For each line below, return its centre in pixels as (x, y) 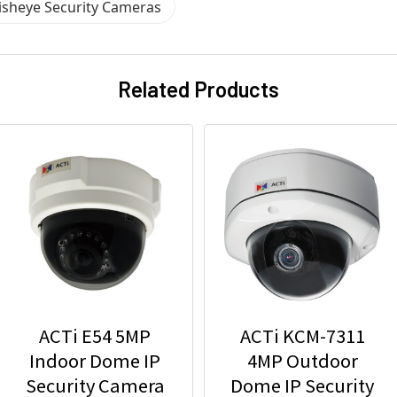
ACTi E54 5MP (95, 335)
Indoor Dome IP (95, 360)
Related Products (198, 89)
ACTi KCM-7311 (302, 335)
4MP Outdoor (302, 360)
